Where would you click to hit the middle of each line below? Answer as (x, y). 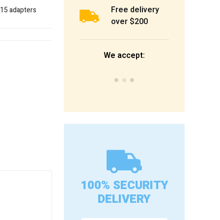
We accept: (124, 56)
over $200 (129, 22)
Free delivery (135, 10)
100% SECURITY (124, 186)
